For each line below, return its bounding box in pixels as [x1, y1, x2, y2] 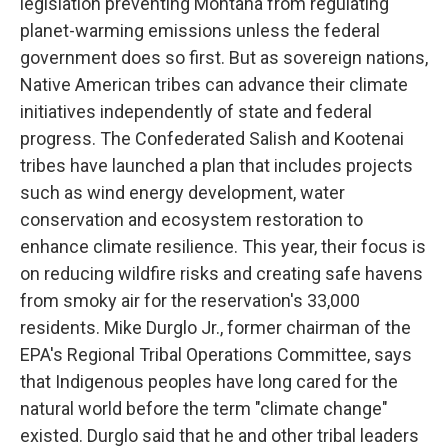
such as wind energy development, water [20, 181, 345, 203]
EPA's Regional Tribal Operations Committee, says [20, 343, 412, 365]
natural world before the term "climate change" [20, 397, 388, 419]
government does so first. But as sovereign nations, [20, 46, 428, 68]
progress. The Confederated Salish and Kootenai [20, 127, 404, 149]
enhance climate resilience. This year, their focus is [20, 235, 426, 257]
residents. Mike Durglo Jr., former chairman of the [20, 316, 411, 338]
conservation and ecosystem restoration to [20, 208, 363, 230]
